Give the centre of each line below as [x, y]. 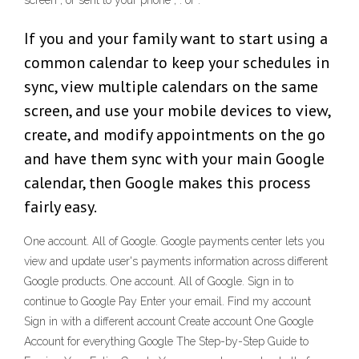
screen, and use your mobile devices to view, [177, 111]
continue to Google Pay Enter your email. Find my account [167, 302]
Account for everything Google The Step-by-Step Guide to [166, 342]
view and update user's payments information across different [176, 262]
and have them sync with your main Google [174, 159]
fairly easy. [61, 207]
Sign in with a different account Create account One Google [169, 322]
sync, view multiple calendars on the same [171, 87]
